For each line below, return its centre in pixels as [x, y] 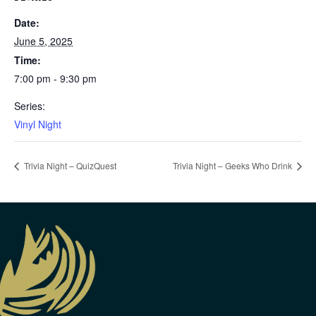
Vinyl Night [38, 124]
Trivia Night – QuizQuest [69, 166]
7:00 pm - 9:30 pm [55, 79]
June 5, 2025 [43, 41]
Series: [30, 106]
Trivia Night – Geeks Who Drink [233, 166]
